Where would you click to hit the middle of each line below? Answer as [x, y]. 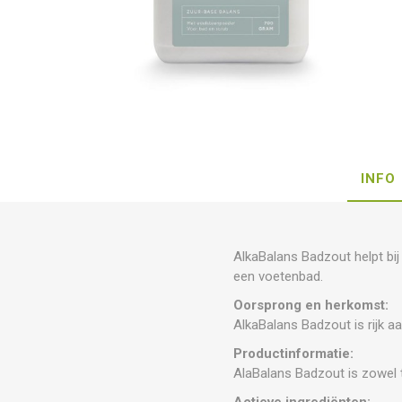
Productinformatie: [294, 353]
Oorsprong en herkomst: [311, 305]
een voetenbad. [279, 276]
